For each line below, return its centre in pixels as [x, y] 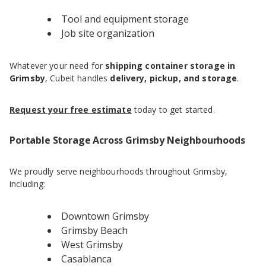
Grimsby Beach [94, 231]
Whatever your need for [58, 66]
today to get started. [173, 110]
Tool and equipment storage [125, 19]
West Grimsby [92, 245]
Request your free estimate [71, 110]
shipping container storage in [170, 66]
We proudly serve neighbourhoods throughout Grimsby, [119, 172]
